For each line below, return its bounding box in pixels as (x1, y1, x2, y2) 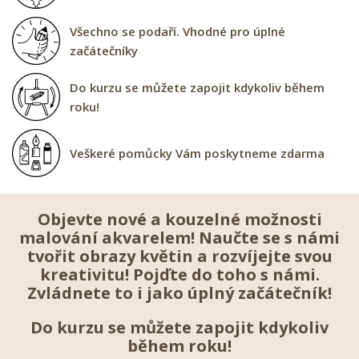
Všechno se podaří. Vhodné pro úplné (70, 22, 285, 39)
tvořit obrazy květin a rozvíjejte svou (26, 244, 333, 267)
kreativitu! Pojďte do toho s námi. (39, 263, 320, 285)
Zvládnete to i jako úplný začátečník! (27, 281, 332, 304)
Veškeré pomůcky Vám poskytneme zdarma (70, 144, 325, 161)
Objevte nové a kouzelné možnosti (37, 208, 322, 230)
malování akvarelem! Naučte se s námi (19, 226, 340, 248)
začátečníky (70, 42, 138, 58)
